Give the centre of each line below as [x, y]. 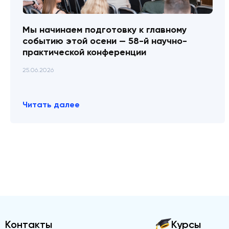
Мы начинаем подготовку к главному [105, 29]
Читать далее [51, 105]
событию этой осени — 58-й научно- [105, 41]
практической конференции [84, 52]
